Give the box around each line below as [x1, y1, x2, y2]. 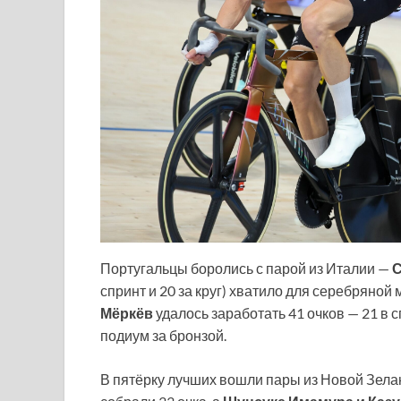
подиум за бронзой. [100, 326, 226, 344]
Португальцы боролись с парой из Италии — [100, 259, 392, 277]
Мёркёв [100, 303, 153, 321]
